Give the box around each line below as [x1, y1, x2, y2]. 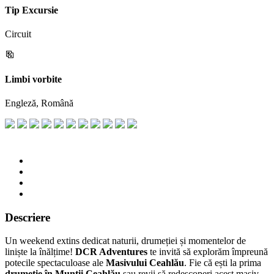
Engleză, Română [5, 97, 73, 108]
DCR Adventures [75, 246, 147, 257]
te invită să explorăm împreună [147, 246, 268, 257]
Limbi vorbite [5, 73, 62, 84]
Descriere [5, 210, 50, 224]
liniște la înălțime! [5, 246, 75, 257]
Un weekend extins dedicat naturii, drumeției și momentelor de [5, 235, 246, 246]
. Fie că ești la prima [184, 257, 261, 268]
